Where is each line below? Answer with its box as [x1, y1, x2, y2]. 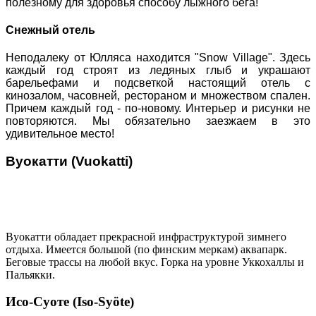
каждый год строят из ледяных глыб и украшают [6, 64, 310, 77]
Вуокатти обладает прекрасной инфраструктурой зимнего [6, 230, 286, 243]
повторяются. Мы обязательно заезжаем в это [6, 115, 310, 128]
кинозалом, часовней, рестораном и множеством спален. [6, 90, 310, 102]
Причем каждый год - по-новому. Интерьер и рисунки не [6, 102, 310, 115]
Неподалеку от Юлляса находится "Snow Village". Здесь [6, 51, 310, 64]
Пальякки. [6, 268, 55, 281]
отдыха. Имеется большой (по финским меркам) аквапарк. [6, 243, 287, 255]
